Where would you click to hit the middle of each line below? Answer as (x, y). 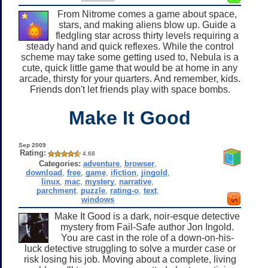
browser (139, 163)
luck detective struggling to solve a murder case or (130, 248)
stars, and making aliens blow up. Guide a (147, 25)
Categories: (60, 163)
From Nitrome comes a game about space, (147, 14)
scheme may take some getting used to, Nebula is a (130, 57)
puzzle (93, 190)
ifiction (123, 172)
